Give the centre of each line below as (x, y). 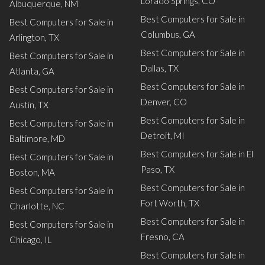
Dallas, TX (160, 68)
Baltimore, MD (37, 138)
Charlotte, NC (37, 206)
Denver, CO (164, 102)
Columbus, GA (168, 34)
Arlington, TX (34, 37)
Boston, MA (32, 172)
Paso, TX (158, 169)
